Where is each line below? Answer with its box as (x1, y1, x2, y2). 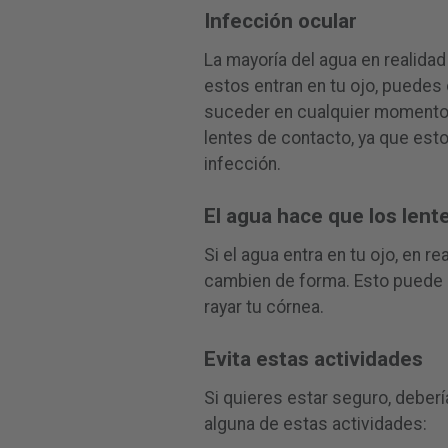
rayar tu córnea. (203, 296, 324, 317)
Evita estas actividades (203, 347, 423, 372)
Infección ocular (203, 8, 357, 33)
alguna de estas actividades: (203, 414, 427, 435)
